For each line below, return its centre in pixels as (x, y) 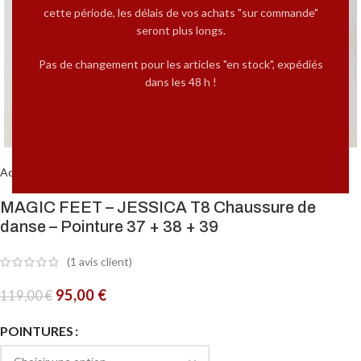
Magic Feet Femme (151, 172)
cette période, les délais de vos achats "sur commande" (180, 12)
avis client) (104, 262)
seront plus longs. (180, 30)
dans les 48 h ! (180, 82)
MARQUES (69, 172)
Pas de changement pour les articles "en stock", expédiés (180, 64)
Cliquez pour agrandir (100, 117)
